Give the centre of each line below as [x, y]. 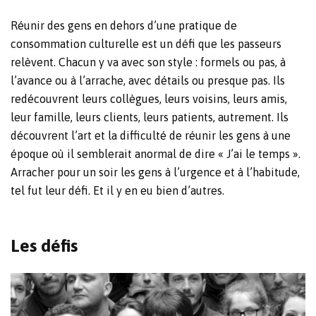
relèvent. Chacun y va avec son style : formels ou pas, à [148, 62]
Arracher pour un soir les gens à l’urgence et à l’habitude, [155, 172]
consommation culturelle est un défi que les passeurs [146, 44]
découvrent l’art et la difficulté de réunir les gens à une [151, 136]
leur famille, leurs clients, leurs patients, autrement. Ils [150, 117]
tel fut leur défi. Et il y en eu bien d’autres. [117, 191]
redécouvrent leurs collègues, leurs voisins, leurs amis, [149, 99]
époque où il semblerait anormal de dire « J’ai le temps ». [156, 154]
